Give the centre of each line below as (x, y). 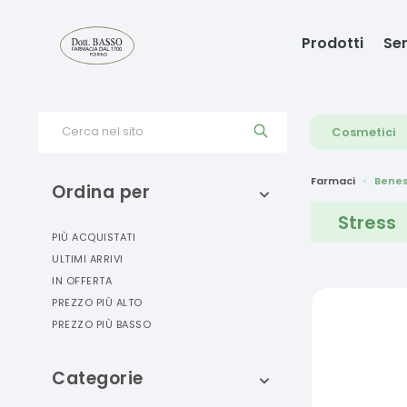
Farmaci (333, 180)
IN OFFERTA (82, 281)
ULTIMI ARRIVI (88, 259)
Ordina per (101, 192)
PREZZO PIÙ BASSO (101, 324)
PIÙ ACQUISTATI (94, 237)
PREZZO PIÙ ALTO (97, 303)
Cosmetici (364, 132)
